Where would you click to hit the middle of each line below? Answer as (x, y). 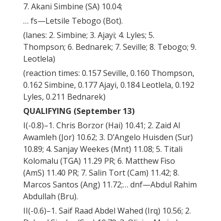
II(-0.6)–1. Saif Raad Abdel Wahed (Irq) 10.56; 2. (107, 211)
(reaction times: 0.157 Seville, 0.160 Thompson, (109, 73)
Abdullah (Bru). (51, 197)
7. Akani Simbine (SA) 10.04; (73, 7)
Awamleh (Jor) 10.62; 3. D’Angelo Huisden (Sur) (108, 137)
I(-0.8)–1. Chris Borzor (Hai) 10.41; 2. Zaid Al (102, 126)
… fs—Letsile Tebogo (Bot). (73, 21)
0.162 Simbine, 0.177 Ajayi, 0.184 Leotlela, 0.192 (109, 85)
